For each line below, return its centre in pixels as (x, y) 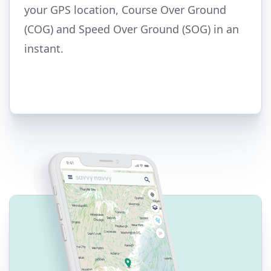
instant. (44, 48)
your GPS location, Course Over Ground (125, 9)
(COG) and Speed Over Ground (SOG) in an (132, 29)
